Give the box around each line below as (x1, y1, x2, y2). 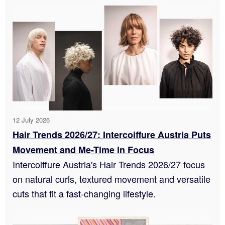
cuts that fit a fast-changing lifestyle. (13, 186, 156, 200)
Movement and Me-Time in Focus (13, 143, 154, 156)
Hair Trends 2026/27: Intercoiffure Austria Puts (13, 128, 211, 141)
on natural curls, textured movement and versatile (13, 172, 210, 185)
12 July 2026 (13, 115, 50, 125)
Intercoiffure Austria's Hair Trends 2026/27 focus (13, 157, 205, 171)
